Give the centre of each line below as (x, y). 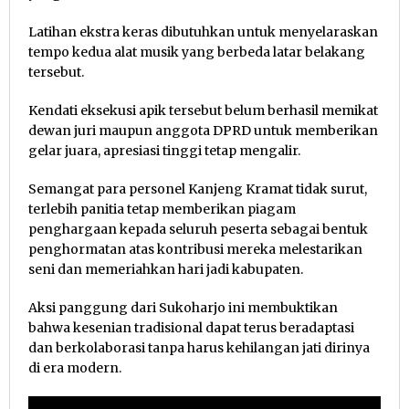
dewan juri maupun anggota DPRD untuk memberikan (203, 130)
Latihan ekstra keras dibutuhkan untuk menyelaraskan (203, 31)
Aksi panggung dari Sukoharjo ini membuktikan (183, 307)
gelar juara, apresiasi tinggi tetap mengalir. (164, 150)
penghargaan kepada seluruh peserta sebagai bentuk (198, 229)
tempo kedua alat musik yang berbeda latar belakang (197, 52)
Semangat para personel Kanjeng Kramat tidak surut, (198, 189)
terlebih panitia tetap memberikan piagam (162, 209)
